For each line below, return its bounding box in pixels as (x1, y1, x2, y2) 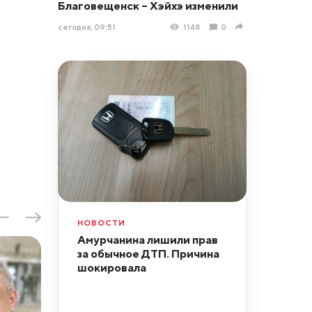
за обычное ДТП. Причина (77, 246, 219, 260)
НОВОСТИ (77, 217, 125, 227)
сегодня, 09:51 (57, 22, 116, 31)
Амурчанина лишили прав (77, 232, 218, 247)
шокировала (77, 260, 146, 274)
